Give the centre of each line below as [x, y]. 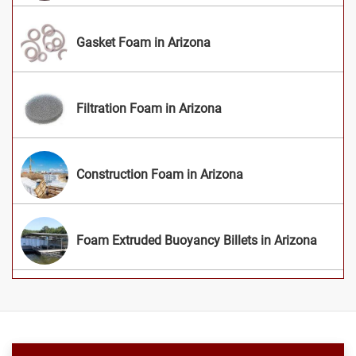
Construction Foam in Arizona [160, 174]
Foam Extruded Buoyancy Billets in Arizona [197, 240]
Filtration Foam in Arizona [149, 108]
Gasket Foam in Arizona [143, 42]
